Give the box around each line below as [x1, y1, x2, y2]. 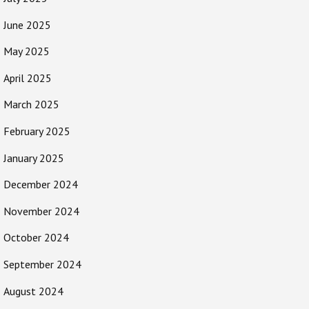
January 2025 [3, 150, 64, 165]
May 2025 [3, 44, 50, 59]
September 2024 [3, 257, 81, 271]
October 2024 [3, 230, 69, 245]
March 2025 [3, 97, 59, 112]
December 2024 [3, 177, 78, 192]
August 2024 [3, 283, 63, 298]
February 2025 [3, 124, 70, 139]
